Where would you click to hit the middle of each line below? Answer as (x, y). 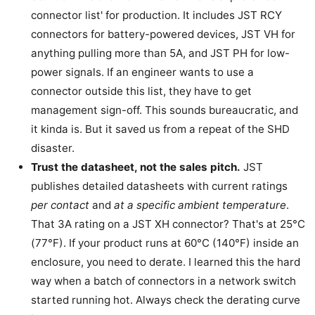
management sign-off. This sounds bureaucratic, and (165, 110)
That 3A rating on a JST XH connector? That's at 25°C (168, 224)
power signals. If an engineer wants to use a (142, 72)
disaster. (53, 148)
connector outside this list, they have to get (141, 91)
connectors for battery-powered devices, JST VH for (163, 34)
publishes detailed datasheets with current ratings (159, 186)
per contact (60, 205)
